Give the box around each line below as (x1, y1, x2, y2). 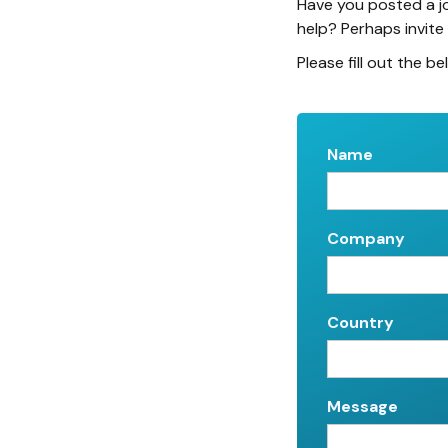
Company (327, 227, 405, 249)
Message (327, 395, 398, 417)
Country (327, 311, 394, 333)
